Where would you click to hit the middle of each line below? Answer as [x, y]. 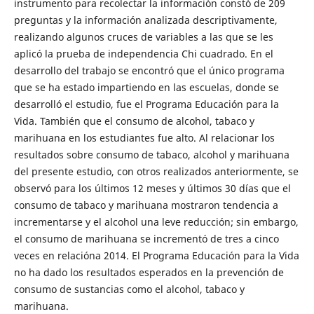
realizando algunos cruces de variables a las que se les [143, 37]
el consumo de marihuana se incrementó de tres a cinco [146, 239]
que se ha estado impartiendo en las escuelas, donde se [146, 88]
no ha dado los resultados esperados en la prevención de [149, 273]
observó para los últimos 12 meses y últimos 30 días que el [152, 189]
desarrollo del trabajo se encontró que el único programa [149, 71]
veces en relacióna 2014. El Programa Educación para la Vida [156, 256]
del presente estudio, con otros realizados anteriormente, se [156, 172]
